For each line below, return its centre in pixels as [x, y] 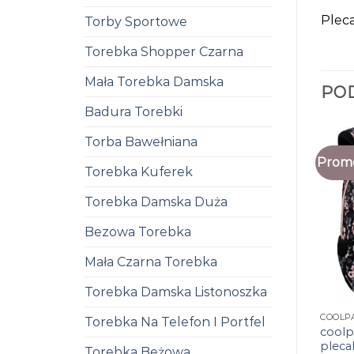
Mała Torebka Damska [154, 82]
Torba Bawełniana [141, 142]
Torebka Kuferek [139, 172]
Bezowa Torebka [138, 232]
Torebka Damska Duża [156, 202]
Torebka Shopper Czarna [164, 52]
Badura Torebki [134, 112]
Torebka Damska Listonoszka [176, 292]
